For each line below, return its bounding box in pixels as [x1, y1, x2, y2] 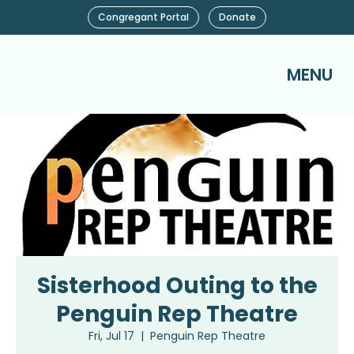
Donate [219, 10, 256, 24]
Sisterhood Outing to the [36, 270, 318, 301]
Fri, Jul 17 [88, 328, 134, 344]
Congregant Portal [98, 10, 189, 24]
